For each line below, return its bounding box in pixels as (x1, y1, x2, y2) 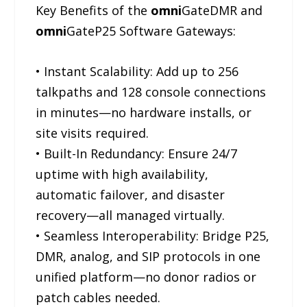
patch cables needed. (36, 288, 161, 306)
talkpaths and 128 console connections (36, 83, 267, 100)
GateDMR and (182, 2, 263, 19)
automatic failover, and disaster (36, 186, 225, 203)
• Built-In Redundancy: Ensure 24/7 (36, 145, 238, 162)
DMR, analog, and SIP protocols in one (36, 247, 261, 265)
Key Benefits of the (36, 2, 151, 19)
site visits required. (36, 124, 149, 141)
